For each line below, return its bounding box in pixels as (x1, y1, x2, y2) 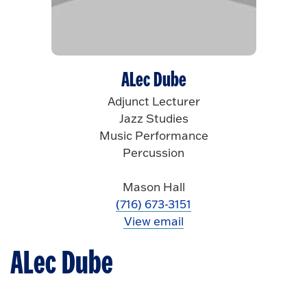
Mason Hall (122, 179, 185, 194)
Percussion (123, 145, 184, 160)
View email (123, 213, 184, 228)
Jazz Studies (119, 110, 188, 125)
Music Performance (99, 127, 208, 143)
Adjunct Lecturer (107, 93, 200, 108)
